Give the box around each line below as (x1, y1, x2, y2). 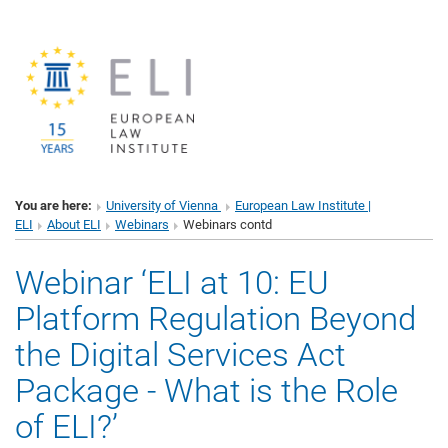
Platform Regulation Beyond (15, 299, 416, 339)
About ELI (47, 217, 101, 233)
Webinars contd (183, 217, 272, 233)
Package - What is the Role (15, 371, 398, 411)
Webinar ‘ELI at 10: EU (15, 263, 329, 303)
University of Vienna (106, 198, 221, 214)
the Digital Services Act (15, 335, 346, 375)
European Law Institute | (235, 198, 371, 214)
